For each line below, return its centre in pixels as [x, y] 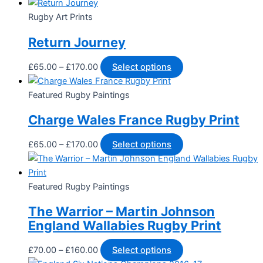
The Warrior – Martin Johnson [122, 212]
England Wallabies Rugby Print [125, 226]
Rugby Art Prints [60, 17]
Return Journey [77, 42]
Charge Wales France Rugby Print [134, 119]
